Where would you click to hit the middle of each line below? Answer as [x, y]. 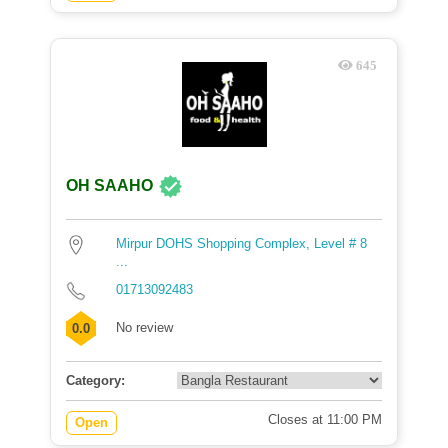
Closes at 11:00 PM [325, 419]
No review [144, 327]
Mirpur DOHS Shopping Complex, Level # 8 [241, 243]
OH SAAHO [109, 186]
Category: [95, 380]
